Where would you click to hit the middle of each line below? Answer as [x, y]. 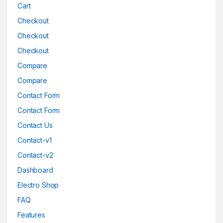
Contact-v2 [35, 155]
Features [31, 215]
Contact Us [35, 125]
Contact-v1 [35, 140]
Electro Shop [38, 185]
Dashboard [35, 170]
